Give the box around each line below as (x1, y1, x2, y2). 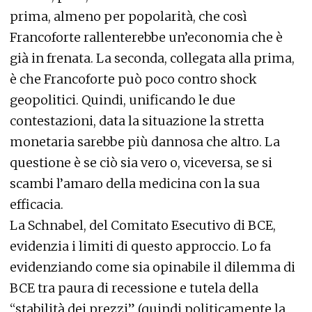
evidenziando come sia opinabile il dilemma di (10, 259, 295, 275)
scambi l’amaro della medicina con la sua (10, 175, 260, 192)
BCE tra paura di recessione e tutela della (10, 280, 258, 296)
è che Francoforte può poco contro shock (10, 71, 257, 87)
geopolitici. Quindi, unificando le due (10, 92, 235, 108)
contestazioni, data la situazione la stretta (10, 113, 264, 129)
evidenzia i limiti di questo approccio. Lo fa (10, 238, 271, 254)
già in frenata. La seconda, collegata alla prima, (10, 50, 295, 66)
